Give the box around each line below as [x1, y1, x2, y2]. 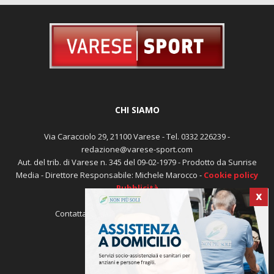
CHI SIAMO [114, 127, 160, 139]
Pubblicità [116, 205, 158, 217]
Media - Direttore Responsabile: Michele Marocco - [16, 192, 204, 204]
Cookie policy [204, 192, 258, 204]
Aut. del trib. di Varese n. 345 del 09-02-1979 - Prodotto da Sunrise [17, 179, 257, 191]
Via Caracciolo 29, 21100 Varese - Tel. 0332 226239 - [44, 154, 230, 165]
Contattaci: [55, 231, 96, 242]
